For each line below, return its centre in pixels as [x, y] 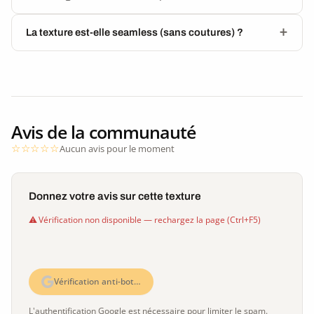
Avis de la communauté [103, 131]
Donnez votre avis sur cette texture [115, 196]
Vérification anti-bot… [97, 281]
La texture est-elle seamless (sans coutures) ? [135, 32]
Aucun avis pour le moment [117, 148]
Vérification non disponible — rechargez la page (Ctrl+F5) [150, 219]
